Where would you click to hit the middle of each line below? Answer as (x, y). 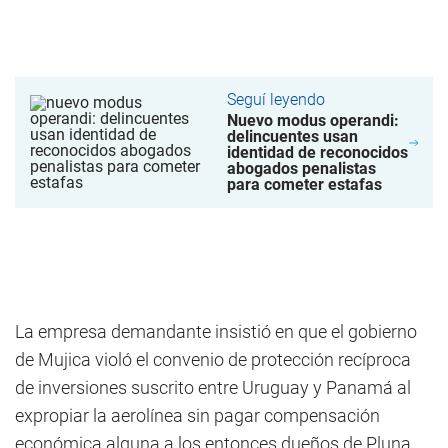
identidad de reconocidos (317, 152)
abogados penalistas (301, 168)
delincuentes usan (292, 136)
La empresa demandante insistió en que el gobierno (216, 331)
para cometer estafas (304, 184)
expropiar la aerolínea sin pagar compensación (197, 415)
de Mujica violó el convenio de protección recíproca (213, 359)
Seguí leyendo (275, 99)
